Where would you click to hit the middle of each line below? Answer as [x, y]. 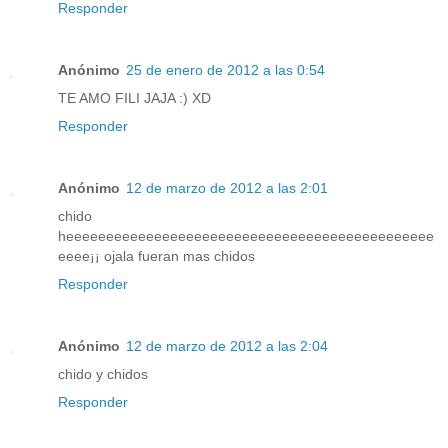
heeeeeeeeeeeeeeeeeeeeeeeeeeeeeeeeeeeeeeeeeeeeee [246, 235]
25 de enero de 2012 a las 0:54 [225, 69]
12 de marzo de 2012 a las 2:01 [227, 187]
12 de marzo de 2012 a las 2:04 [227, 345]
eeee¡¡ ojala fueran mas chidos [156, 255]
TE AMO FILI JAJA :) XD [134, 97]
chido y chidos [103, 373]
